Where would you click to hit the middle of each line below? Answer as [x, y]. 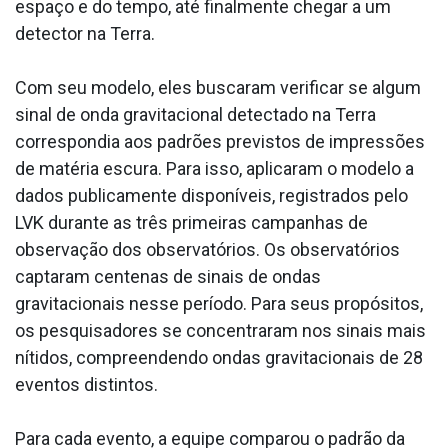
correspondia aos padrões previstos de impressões [220, 142]
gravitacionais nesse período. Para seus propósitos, [219, 304]
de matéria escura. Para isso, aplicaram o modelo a [214, 169]
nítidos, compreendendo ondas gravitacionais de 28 [219, 358]
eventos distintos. [88, 385]
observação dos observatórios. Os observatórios [207, 250]
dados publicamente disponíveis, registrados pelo [211, 196]
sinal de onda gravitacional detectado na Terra [195, 115]
